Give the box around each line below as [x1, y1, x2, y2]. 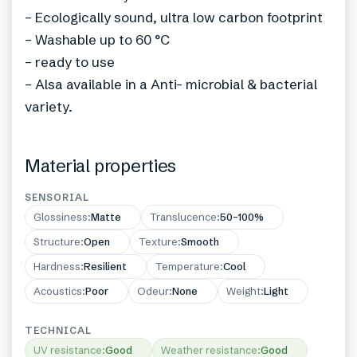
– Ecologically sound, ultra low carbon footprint [25, 8, 323, 25]
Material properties [25, 155, 176, 177]
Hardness [33, 259, 80, 273]
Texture [139, 234, 178, 248]
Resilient [84, 259, 127, 273]
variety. [25, 97, 73, 115]
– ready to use [25, 53, 115, 70]
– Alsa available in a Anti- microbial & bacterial [25, 75, 317, 92]
